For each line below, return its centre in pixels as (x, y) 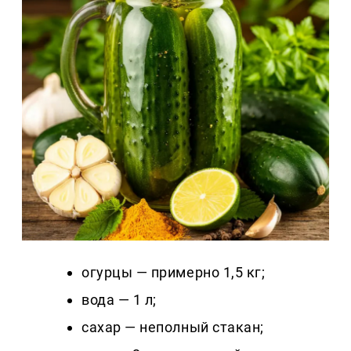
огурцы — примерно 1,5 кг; (174, 272)
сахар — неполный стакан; (173, 327)
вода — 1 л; (119, 299)
